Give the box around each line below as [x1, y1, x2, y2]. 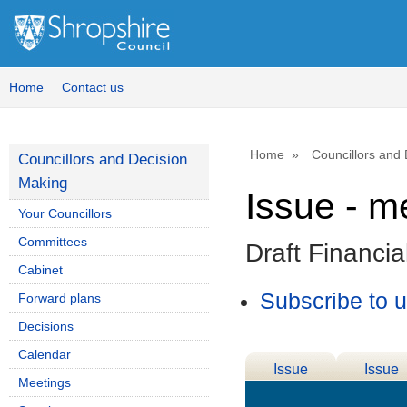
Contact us [62, 80, 124, 94]
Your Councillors [18, 206, 112, 221]
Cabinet [18, 263, 63, 277]
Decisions [18, 319, 74, 333]
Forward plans [18, 291, 101, 305]
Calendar [18, 347, 71, 362]
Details [268, 383, 313, 400]
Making [18, 174, 67, 192]
